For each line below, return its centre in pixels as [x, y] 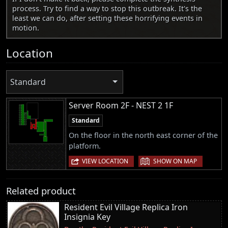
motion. [26, 28]
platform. [85, 146]
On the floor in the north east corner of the [143, 135]
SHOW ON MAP [175, 161]
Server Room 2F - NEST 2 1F [121, 105]
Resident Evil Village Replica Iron [126, 207]
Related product [41, 190]
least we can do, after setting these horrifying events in [107, 18]
